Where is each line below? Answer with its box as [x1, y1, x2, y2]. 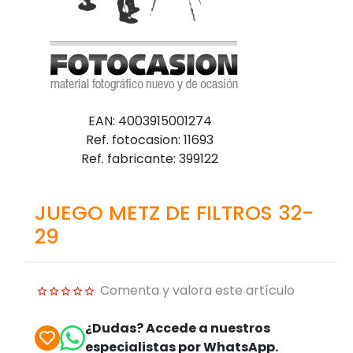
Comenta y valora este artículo [100, 281, 295, 299]
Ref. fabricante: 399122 [81, 149, 218, 168]
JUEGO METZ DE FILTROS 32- [35, 198, 314, 227]
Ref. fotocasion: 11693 [86, 130, 214, 149]
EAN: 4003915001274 [87, 111, 212, 130]
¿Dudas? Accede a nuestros [85, 318, 270, 337]
